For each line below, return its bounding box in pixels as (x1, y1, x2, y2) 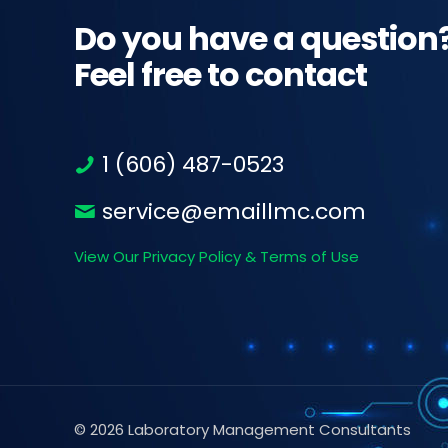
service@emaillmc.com (96, 195, 366, 227)
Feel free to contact (74, 51, 367, 97)
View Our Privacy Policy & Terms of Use (74, 245, 359, 267)
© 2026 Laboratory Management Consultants (74, 418, 411, 440)
